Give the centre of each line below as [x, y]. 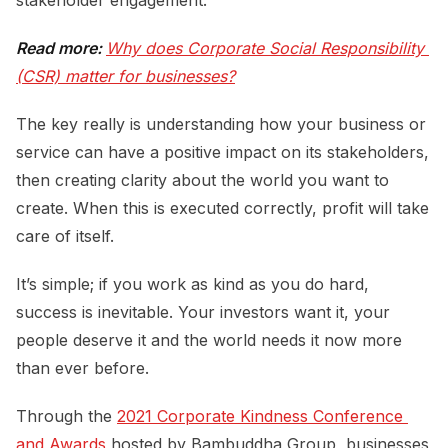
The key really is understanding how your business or [221, 123]
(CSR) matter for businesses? [125, 75]
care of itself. [65, 235]
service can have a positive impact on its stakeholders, [222, 151]
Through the [66, 415]
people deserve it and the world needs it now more [209, 339]
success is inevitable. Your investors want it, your [203, 311]
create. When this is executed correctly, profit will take [222, 207]
